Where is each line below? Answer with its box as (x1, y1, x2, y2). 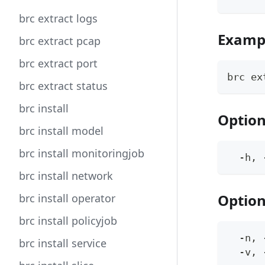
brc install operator (19, 191, 115, 205)
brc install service (19, 236, 106, 250)
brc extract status (19, 79, 108, 93)
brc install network (19, 169, 113, 183)
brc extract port (19, 56, 98, 70)
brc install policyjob (19, 214, 117, 228)
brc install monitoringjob (19, 146, 144, 160)
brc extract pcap (19, 34, 101, 48)
